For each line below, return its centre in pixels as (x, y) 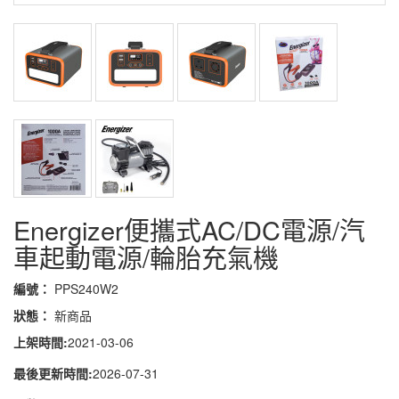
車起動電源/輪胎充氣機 (146, 257)
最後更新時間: (53, 373)
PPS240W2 (86, 289)
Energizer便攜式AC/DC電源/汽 (189, 229)
